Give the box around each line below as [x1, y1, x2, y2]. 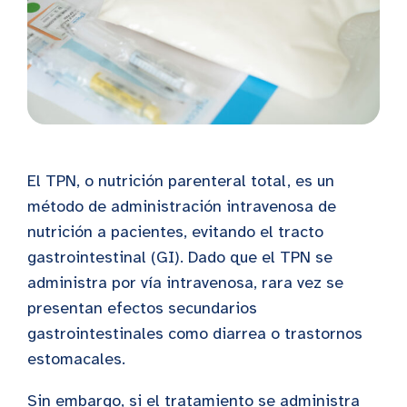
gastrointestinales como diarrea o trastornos [27, 323, 362, 343]
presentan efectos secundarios [27, 297, 257, 318]
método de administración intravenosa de [27, 195, 336, 216]
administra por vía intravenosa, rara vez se [27, 272, 343, 293]
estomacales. [27, 348, 125, 369]
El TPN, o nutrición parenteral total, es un [27, 170, 334, 191]
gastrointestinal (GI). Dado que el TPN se [27, 246, 333, 267]
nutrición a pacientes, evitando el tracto [27, 221, 323, 242]
